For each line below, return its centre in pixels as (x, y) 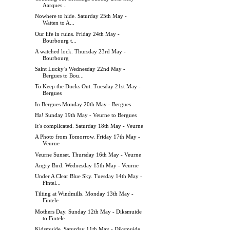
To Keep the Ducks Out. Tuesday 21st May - (88, 87)
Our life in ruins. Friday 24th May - (78, 34)
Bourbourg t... (60, 40)
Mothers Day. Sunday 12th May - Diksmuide (89, 211)
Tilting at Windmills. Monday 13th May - (84, 194)
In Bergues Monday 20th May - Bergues (83, 104)
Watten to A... (59, 23)
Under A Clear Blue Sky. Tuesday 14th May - (89, 176)
